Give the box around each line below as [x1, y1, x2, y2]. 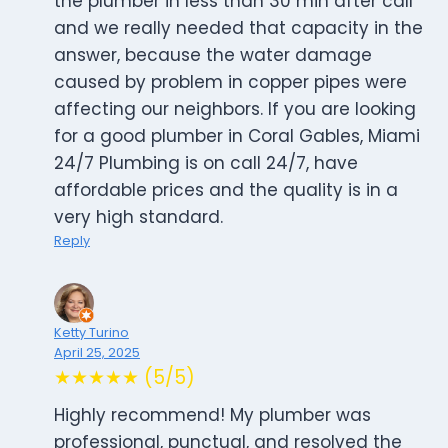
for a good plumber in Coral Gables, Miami [54, 124, 420, 149]
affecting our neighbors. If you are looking [54, 97, 416, 122]
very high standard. [54, 205, 223, 230]
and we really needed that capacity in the [54, 16, 423, 41]
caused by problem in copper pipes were [54, 70, 407, 95]
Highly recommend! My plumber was [54, 403, 371, 428]
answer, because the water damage [54, 43, 372, 68]
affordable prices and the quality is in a [54, 178, 398, 203]
